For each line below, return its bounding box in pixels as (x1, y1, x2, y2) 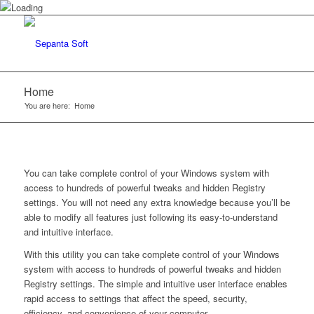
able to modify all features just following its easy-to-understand (23, 210, 278, 224)
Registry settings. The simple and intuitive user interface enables (23, 277, 287, 291)
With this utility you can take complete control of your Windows (23, 247, 280, 261)
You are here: (24, 100, 70, 111)
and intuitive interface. (23, 225, 114, 239)
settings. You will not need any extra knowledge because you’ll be (23, 196, 290, 210)
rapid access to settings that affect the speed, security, (23, 292, 247, 306)
